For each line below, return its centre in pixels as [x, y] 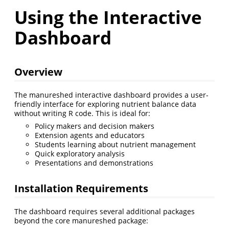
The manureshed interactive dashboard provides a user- [111, 95]
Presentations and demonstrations [94, 163]
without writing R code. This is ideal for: [82, 113]
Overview [38, 72]
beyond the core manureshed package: [81, 220]
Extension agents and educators [90, 135]
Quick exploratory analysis [80, 154]
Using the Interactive [108, 17]
